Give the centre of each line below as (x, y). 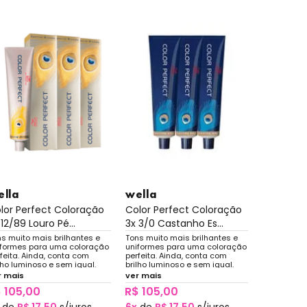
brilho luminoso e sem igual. (179, 265)
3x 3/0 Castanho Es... (174, 224)
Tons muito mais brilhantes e (181, 238)
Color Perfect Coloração (183, 210)
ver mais (143, 276)
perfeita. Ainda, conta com (176, 256)
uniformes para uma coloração (186, 247)
